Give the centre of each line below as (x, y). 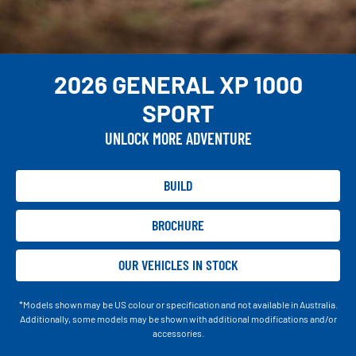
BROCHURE (178, 225)
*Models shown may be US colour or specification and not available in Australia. (178, 304)
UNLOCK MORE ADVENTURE (178, 138)
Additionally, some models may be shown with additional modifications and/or (178, 318)
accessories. (178, 333)
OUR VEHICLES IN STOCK (178, 265)
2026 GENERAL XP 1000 (178, 84)
